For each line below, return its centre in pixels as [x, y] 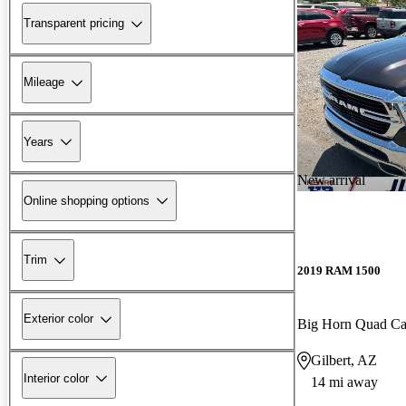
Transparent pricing [74, 24]
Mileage [44, 82]
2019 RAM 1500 [339, 270]
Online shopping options [87, 200]
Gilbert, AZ [344, 360]
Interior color [56, 378]
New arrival [331, 179]
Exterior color [58, 319]
